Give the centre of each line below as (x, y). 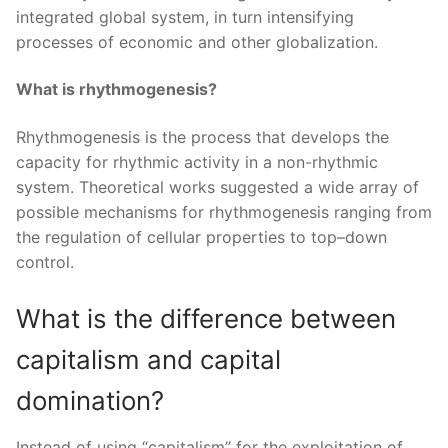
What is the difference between (206, 318)
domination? (90, 400)
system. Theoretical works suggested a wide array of (217, 187)
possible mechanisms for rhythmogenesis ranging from (224, 212)
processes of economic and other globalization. (197, 41)
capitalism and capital (148, 359)
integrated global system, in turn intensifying (185, 16)
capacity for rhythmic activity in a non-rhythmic (197, 162)
